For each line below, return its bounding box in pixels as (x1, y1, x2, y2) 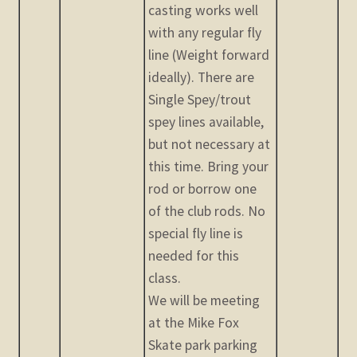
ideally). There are (148, 69, 255, 87)
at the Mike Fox (148, 314, 240, 332)
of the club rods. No (148, 202, 266, 221)
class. (148, 269, 182, 288)
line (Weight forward (148, 46, 270, 65)
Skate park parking (148, 336, 258, 355)
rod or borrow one (148, 180, 257, 198)
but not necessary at (148, 135, 271, 154)
